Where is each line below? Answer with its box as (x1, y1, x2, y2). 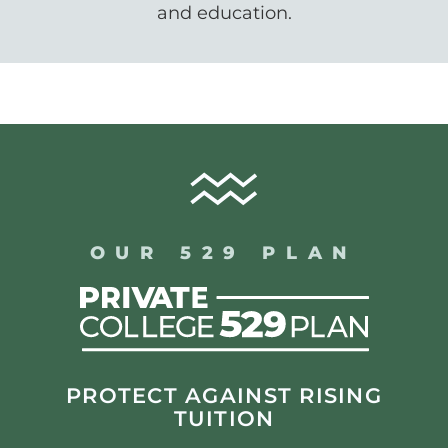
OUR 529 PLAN (89, 241, 359, 264)
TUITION (173, 405, 275, 431)
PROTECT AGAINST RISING (66, 382, 382, 408)
